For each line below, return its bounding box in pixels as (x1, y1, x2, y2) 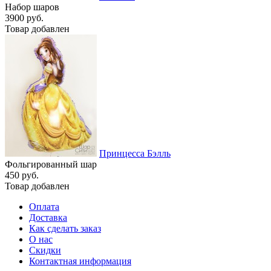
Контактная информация (29, 255, 131, 266)
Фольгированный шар (5, 158, 97, 169)
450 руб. (5, 169, 39, 180)
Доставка (29, 212, 67, 223)
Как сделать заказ (29, 223, 101, 233)
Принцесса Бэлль (99, 148, 171, 158)
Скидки (29, 244, 61, 255)
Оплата (29, 201, 59, 212)
